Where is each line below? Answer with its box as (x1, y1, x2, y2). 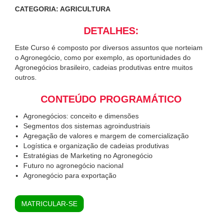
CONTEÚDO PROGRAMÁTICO (40, 94, 182, 105)
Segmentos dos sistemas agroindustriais (23, 122, 150, 130)
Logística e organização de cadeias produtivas (23, 142, 169, 150)
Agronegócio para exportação (23, 171, 116, 180)
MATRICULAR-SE (21, 200, 77, 208)
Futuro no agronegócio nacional (23, 162, 123, 170)
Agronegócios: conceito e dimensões (23, 112, 139, 120)
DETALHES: (83, 25, 139, 37)
